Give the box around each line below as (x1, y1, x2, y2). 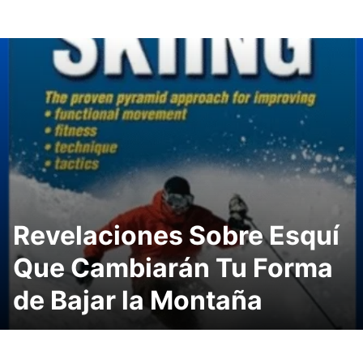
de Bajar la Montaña (13, 284, 263, 316)
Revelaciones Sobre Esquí (13, 220, 340, 251)
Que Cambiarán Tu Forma (13, 252, 333, 284)
